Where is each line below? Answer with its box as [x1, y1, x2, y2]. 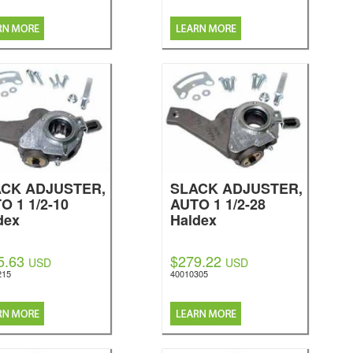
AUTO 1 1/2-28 [169, 194, 266, 214]
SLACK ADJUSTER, [169, 178, 303, 199]
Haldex [169, 210, 217, 230]
